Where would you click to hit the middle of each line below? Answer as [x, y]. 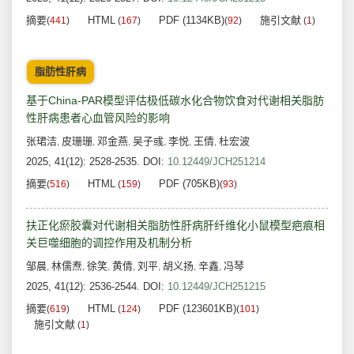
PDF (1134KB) [192, 21]
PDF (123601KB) [198, 309]
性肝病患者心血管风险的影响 [98, 118]
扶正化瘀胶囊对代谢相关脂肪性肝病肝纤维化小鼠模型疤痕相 [175, 226]
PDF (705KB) [189, 184]
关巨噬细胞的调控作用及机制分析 [109, 243]
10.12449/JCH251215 [217, 287]
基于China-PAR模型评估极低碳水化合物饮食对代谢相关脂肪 [175, 101]
